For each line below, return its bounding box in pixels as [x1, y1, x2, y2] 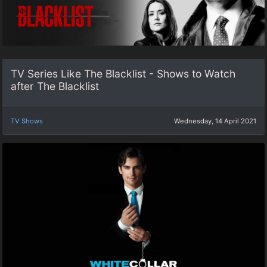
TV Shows [11, 116, 43, 125]
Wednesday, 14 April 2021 [174, 116, 256, 125]
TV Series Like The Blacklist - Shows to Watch [11, 67, 235, 80]
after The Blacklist [11, 80, 99, 93]
